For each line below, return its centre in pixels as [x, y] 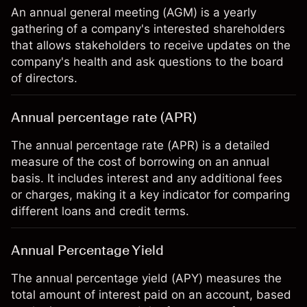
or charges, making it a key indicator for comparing [150, 195]
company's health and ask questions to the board [147, 62]
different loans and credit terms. [100, 211]
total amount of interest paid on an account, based [151, 295]
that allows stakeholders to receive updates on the [151, 45]
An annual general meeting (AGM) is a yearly [134, 12]
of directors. [44, 78]
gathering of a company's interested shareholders [148, 29]
